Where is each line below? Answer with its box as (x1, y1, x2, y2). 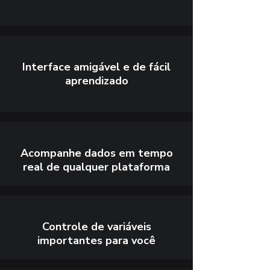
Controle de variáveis (42, 219, 151, 234)
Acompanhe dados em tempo (20, 146, 173, 160)
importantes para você (37, 233, 155, 248)
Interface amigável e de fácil (22, 60, 171, 74)
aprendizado (64, 74, 128, 88)
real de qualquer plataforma (23, 160, 170, 174)
